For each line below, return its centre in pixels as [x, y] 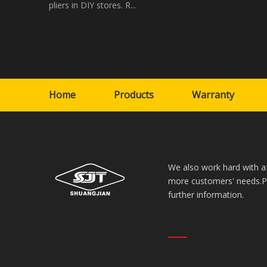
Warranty [213, 95]
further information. [206, 195]
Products [134, 95]
